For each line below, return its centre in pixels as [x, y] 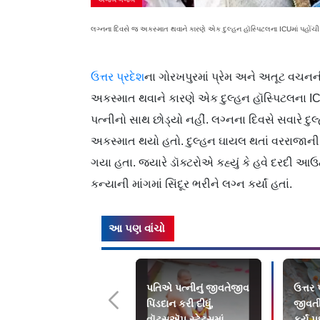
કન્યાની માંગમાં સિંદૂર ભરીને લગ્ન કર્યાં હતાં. [193, 184]
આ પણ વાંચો [137, 228]
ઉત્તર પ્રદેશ [117, 76]
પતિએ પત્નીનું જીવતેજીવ [198, 287]
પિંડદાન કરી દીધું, [180, 303]
